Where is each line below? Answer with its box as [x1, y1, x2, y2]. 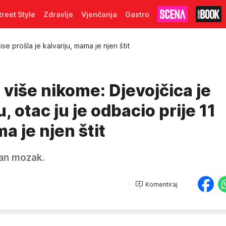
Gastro [125, 10, 149, 19]
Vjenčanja [81, 10, 117, 19]
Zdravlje [43, 10, 73, 19]
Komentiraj [145, 180, 178, 188]
